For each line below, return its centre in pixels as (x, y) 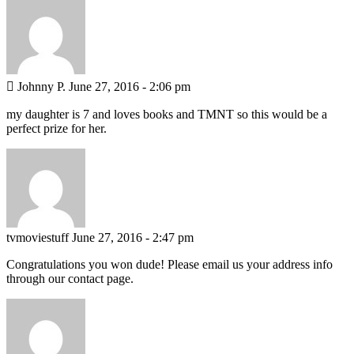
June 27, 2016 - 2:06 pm (130, 86)
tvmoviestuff (38, 237)
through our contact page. (70, 278)
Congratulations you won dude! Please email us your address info (169, 264)
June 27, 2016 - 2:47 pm (133, 237)
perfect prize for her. (56, 128)
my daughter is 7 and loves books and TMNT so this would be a (167, 114)
